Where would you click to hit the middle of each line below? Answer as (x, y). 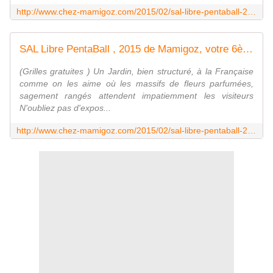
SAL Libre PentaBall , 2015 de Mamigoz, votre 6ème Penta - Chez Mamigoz (248, 49)
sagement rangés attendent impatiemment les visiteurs (136, 96)
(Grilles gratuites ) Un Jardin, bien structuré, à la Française (136, 72)
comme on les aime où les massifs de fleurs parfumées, (136, 84)
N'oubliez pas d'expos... (65, 108)
